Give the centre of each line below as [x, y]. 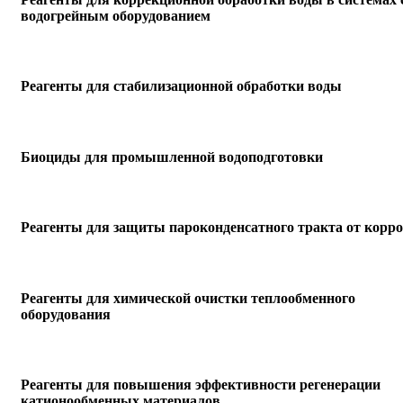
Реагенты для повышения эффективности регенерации [201, 385]
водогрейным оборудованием [116, 15]
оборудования [66, 314]
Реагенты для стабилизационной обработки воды [181, 86]
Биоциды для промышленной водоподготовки [172, 157]
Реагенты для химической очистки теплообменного [188, 298]
